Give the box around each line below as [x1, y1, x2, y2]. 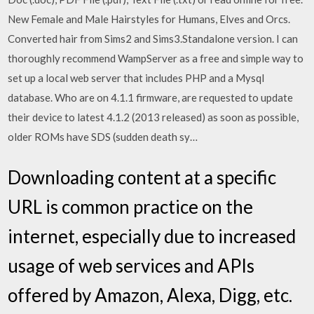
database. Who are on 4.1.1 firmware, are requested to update [8, 91, 294, 104]
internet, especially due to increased [8, 224, 296, 247]
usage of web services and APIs [8, 254, 255, 277]
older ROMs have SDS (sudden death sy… [8, 130, 198, 143]
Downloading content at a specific [8, 165, 277, 189]
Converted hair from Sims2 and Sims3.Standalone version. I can [8, 32, 299, 45]
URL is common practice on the [8, 195, 254, 218]
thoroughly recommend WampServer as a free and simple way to [8, 52, 304, 64]
